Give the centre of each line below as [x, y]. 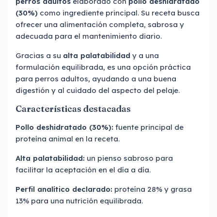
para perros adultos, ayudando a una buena [96, 79]
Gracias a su [39, 55]
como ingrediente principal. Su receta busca [119, 13]
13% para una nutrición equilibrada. [79, 201]
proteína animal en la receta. [68, 139]
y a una [145, 55]
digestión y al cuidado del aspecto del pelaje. [98, 90]
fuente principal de [148, 127]
